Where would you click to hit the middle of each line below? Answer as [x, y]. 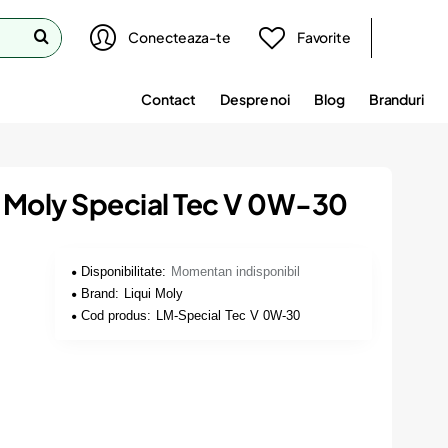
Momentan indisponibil [236, 271]
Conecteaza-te [179, 37]
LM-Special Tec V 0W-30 [228, 315]
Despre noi [255, 98]
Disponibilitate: [124, 271]
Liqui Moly [154, 293]
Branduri [396, 98]
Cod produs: [116, 315]
